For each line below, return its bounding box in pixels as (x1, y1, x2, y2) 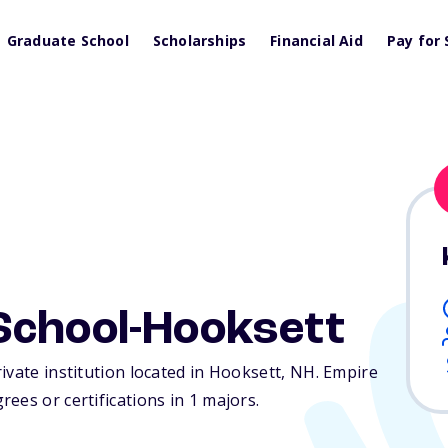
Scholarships (152, 31, 247, 50)
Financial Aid (270, 31, 363, 50)
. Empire (315, 361, 378, 384)
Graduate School (6, 31, 129, 50)
